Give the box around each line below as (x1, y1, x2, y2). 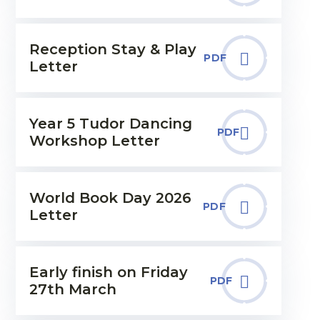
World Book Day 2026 (29, 189, 191, 206)
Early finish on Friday (29, 264, 188, 281)
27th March (29, 281, 116, 298)
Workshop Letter (29, 132, 160, 149)
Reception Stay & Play (29, 41, 196, 58)
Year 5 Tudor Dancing (29, 115, 192, 132)
